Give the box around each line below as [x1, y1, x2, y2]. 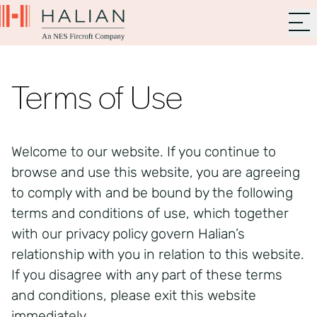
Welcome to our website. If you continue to [11, 144, 276, 160]
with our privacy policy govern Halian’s [11, 226, 245, 242]
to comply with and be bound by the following [11, 185, 293, 201]
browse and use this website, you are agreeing [11, 164, 300, 180]
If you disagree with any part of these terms [11, 267, 282, 283]
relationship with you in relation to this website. [11, 246, 304, 263]
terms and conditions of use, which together [11, 205, 289, 221]
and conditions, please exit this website [11, 287, 256, 304]
